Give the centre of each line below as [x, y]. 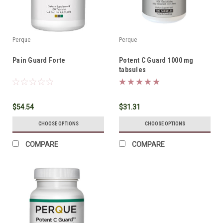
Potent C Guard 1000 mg [156, 60]
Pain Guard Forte [39, 60]
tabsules [132, 69]
